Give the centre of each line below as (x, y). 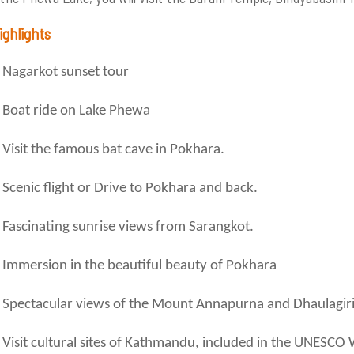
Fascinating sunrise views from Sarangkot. (128, 228)
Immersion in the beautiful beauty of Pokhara (139, 266)
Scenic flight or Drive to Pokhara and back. (130, 189)
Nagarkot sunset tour (65, 73)
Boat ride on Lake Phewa (76, 111)
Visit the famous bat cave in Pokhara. (113, 150)
